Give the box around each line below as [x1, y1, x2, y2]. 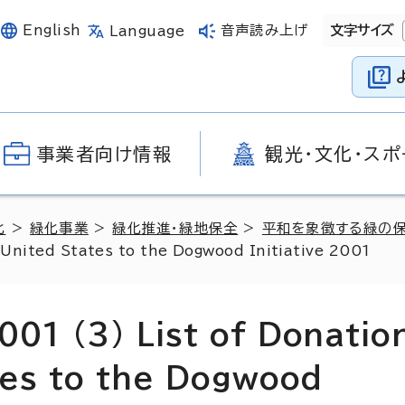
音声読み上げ [221, 24, 308, 37]
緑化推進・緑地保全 [112, 221, 239, 235]
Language [109, 24, 185, 38]
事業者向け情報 [36, 145, 173, 163]
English [23, 24, 81, 37]
